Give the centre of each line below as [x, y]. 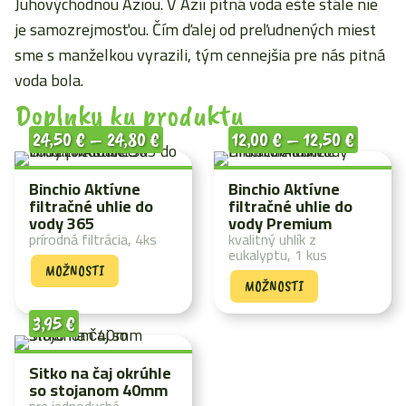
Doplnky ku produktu [129, 115]
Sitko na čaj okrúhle [100, 373]
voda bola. [49, 80]
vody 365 [62, 223]
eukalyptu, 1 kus [278, 255]
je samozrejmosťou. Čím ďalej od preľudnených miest [195, 29]
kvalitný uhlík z [272, 239]
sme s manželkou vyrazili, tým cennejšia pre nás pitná [200, 55]
